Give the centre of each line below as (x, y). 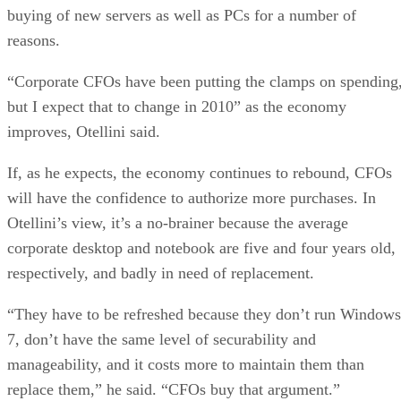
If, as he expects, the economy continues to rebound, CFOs (200, 172)
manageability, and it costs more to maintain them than (186, 364)
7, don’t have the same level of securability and (162, 339)
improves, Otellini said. (84, 131)
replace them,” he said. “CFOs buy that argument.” (174, 389)
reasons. (34, 40)
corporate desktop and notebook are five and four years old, (201, 247)
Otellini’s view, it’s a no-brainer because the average (178, 222)
